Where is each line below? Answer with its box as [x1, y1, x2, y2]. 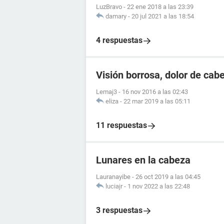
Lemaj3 [96, 88, 117, 95]
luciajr [105, 182, 122, 190]
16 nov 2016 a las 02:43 [122, 88, 188, 95]
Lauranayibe [96, 173, 130, 180]
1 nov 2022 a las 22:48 [127, 182, 190, 190]
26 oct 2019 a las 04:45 [135, 173, 200, 180]
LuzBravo [96, 3, 122, 10]
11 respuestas [96, 120, 147, 130]
